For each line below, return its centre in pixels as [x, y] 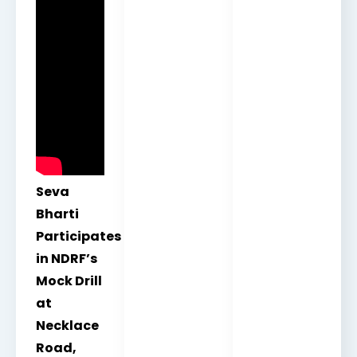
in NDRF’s [67, 258]
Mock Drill [69, 280]
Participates [78, 236]
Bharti [57, 214]
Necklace [67, 325]
